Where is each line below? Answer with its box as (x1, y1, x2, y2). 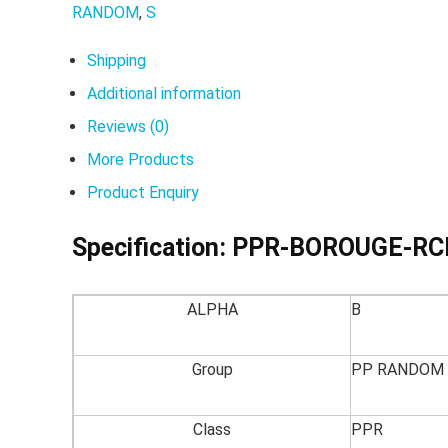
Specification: (72, 233, 232, 262)
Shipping (87, 51, 146, 70)
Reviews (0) (87, 117, 169, 136)
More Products (87, 150, 194, 169)
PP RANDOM (351, 360, 444, 379)
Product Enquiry (87, 183, 199, 202)
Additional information (87, 84, 241, 103)
